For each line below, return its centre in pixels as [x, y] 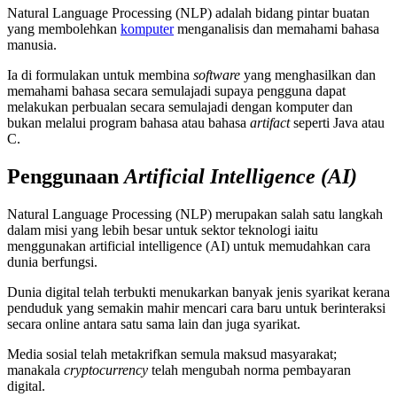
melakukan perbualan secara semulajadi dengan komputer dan [180, 107]
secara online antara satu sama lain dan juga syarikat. [154, 324]
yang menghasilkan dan [308, 75]
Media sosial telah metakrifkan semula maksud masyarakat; [172, 354]
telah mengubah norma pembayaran [249, 370]
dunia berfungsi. [52, 262]
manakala [35, 370]
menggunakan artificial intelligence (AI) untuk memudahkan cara [189, 246]
